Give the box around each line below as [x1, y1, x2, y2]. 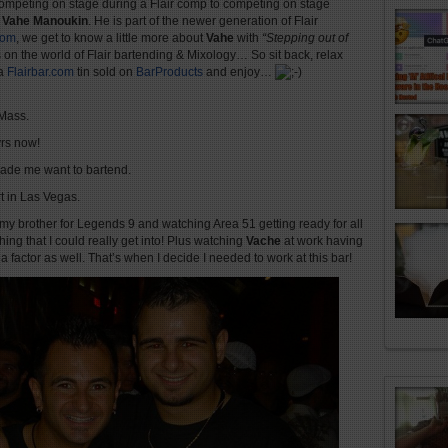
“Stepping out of [262, 31, 348, 45]
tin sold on [74, 65, 136, 79]
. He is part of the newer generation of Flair [88, 14, 318, 28]
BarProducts [136, 65, 203, 79]
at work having [281, 234, 363, 248]
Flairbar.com [7, 65, 74, 79]
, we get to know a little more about [16, 31, 206, 45]
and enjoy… [203, 65, 275, 79]
